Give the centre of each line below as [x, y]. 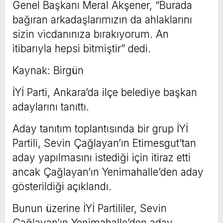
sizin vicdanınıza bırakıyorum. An [91, 34]
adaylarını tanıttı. [51, 107]
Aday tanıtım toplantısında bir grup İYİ [100, 129]
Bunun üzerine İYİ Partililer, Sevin [90, 209]
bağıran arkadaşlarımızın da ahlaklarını [102, 20]
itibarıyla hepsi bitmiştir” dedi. [82, 49]
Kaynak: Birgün [48, 71]
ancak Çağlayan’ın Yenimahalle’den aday [108, 172]
